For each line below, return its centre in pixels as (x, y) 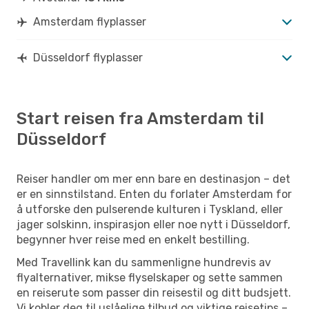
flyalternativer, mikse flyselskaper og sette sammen (150, 277)
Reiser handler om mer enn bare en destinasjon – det (153, 179)
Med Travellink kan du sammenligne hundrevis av (144, 262)
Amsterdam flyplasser (90, 21)
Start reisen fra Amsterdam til (140, 118)
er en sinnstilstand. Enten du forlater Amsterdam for (154, 194)
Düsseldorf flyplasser (88, 57)
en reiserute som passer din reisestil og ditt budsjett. (154, 292)
